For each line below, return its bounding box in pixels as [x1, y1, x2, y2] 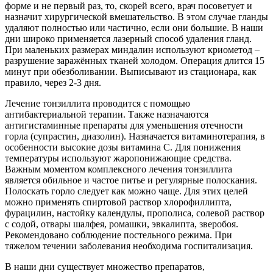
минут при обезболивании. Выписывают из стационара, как [5, 66, 257, 77]
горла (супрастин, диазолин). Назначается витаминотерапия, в [5, 131, 265, 141]
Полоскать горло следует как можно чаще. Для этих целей [5, 186, 248, 196]
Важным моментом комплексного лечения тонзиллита [5, 164, 232, 174]
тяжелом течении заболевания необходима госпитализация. [5, 241, 253, 251]
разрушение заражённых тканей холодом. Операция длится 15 [5, 55, 264, 66]
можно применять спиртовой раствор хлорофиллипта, [5, 197, 232, 207]
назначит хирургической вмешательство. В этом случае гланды [5, 12, 268, 22]
